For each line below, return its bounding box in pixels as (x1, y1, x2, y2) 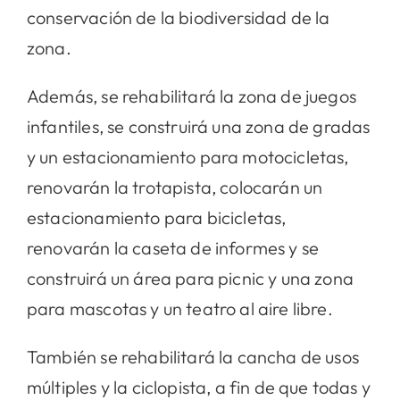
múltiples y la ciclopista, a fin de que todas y (26, 375, 371, 398)
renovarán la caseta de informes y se (26, 236, 320, 259)
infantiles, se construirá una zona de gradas (26, 114, 371, 137)
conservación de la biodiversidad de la (26, 5, 330, 29)
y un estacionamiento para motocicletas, (26, 145, 349, 168)
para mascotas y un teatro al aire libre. (26, 296, 333, 320)
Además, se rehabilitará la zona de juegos (26, 84, 356, 107)
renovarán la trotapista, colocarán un (26, 175, 323, 198)
